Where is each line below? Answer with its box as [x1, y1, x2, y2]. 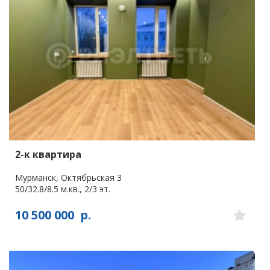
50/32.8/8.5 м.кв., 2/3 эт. [15, 183, 110, 195]
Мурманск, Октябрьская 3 [15, 171, 122, 183]
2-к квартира [15, 147, 81, 161]
